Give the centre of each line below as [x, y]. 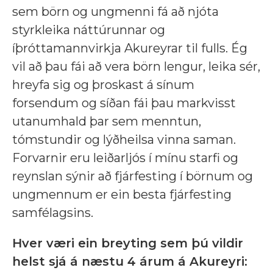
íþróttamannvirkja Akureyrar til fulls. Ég [130, 48]
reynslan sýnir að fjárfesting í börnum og [133, 176]
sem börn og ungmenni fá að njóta [115, 12]
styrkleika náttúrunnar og [89, 30]
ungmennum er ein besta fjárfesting [122, 195]
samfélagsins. [53, 213]
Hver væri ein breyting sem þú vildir [128, 243]
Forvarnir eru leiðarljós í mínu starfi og [125, 158]
